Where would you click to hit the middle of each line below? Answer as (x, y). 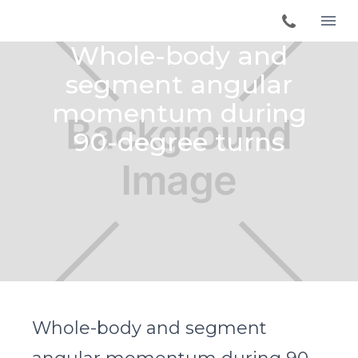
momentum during (179, 113)
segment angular (179, 84)
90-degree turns (179, 142)
